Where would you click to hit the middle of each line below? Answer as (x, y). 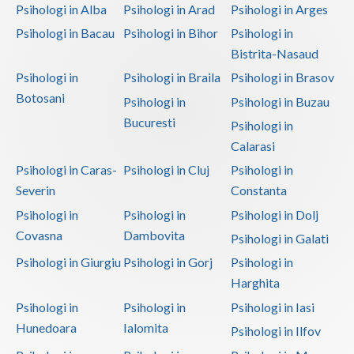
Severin (36, 190)
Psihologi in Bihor (170, 32)
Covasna (39, 235)
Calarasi (252, 145)
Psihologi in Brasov (282, 77)
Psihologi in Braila (171, 77)
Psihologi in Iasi (272, 307)
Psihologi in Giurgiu (68, 262)
